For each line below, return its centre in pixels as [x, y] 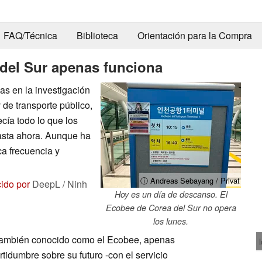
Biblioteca [97, 36]
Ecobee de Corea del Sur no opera [171, 207]
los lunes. [171, 221]
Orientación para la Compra [194, 36]
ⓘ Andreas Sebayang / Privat [190, 180]
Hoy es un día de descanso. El [171, 194]
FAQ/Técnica [30, 36]
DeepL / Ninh [58, 184]
